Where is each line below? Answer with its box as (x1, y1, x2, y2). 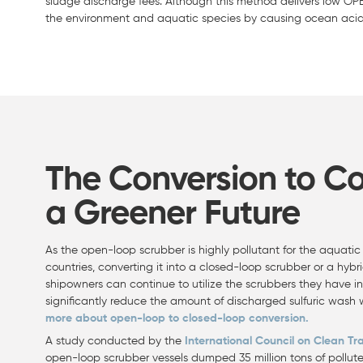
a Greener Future (45, 197, 300, 232)
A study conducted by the (45, 335, 185, 348)
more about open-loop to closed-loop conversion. (45, 313, 309, 325)
